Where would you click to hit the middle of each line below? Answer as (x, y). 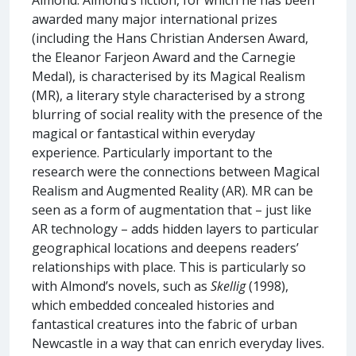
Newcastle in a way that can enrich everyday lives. (178, 343)
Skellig (228, 286)
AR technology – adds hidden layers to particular (175, 228)
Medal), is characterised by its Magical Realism (168, 76)
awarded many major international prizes (155, 19)
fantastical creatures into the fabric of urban (164, 324)
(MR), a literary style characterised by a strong (168, 95)
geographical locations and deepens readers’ (165, 248)
